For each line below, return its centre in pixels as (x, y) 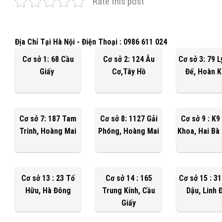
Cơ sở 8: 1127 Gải (129, 118)
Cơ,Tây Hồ (129, 71)
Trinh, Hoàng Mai (48, 131)
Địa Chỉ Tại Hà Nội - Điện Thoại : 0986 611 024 (91, 42)
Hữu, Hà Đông (48, 190)
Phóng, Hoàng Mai (129, 131)
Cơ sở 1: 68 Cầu (48, 59)
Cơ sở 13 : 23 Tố (48, 178)
